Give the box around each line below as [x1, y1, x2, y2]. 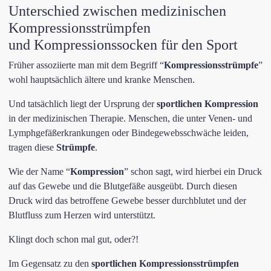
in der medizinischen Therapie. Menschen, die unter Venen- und [8, 113, 252, 123]
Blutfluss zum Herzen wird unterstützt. [8, 210, 155, 220]
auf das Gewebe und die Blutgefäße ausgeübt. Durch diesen [8, 181, 237, 191]
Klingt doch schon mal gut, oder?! [8, 234, 139, 244]
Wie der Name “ [8, 166, 70, 177]
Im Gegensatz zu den [8, 258, 91, 269]
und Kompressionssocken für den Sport [8, 37, 238, 53]
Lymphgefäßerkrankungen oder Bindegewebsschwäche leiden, [8, 128, 249, 138]
